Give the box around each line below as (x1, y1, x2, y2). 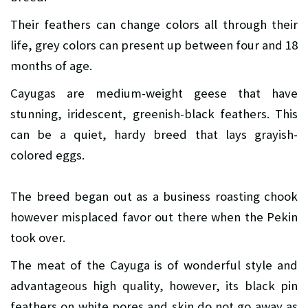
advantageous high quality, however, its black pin (10, 278, 298, 294)
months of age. (10, 58, 92, 74)
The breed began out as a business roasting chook (10, 188, 298, 205)
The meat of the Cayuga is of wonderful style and (10, 257, 298, 274)
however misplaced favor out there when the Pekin (10, 209, 298, 225)
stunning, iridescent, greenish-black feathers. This (10, 106, 298, 122)
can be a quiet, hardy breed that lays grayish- (10, 126, 298, 143)
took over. (10, 230, 65, 246)
